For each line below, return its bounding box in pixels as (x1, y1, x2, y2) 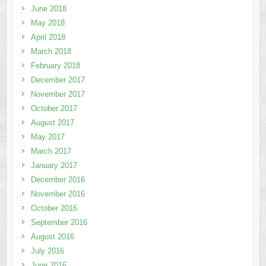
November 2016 (30, 189, 85, 199)
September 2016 (30, 218, 87, 227)
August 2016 (30, 232, 74, 242)
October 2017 (30, 104, 77, 113)
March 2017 (30, 147, 71, 156)
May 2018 (30, 18, 65, 28)
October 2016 (30, 204, 77, 213)
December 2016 (30, 175, 85, 185)
